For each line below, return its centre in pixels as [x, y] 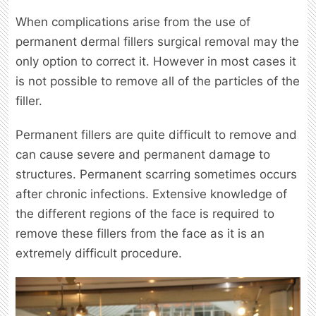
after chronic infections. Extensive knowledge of [151, 194]
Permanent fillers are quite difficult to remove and [156, 134]
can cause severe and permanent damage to [143, 154]
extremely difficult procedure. [99, 253]
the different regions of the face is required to [145, 213]
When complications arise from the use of [133, 22]
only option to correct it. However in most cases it [156, 61]
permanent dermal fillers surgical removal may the [157, 41]
